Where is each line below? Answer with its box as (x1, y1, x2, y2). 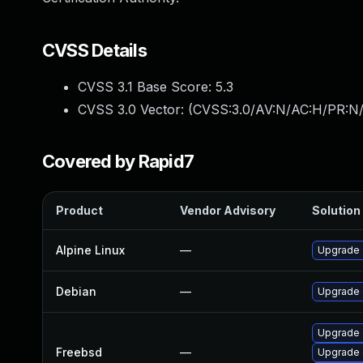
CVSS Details (42, 40, 147, 61)
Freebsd (56, 345, 102, 359)
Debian (56, 284, 96, 298)
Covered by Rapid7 (42, 151, 194, 172)
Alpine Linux (56, 243, 125, 257)
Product (56, 203, 103, 217)
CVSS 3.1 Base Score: (78, 79, 216, 95)
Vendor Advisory (180, 203, 275, 217)
